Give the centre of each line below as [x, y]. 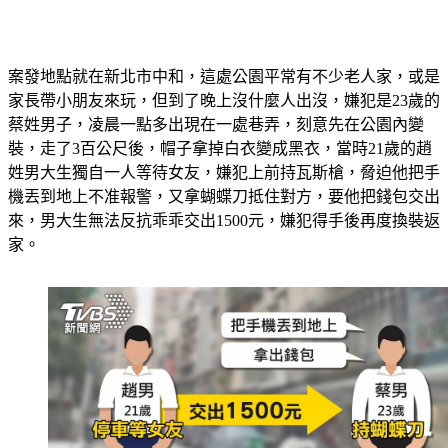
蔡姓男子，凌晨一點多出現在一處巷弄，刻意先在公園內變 [216, 100]
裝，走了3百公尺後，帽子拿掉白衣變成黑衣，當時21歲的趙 [220, 124]
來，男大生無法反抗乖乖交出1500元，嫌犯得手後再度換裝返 [224, 196]
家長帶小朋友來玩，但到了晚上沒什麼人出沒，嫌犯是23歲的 [224, 76]
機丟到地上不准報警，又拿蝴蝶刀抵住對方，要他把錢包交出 [224, 172]
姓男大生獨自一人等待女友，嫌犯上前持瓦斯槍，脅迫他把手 [224, 148]
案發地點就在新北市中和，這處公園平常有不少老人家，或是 [224, 52]
